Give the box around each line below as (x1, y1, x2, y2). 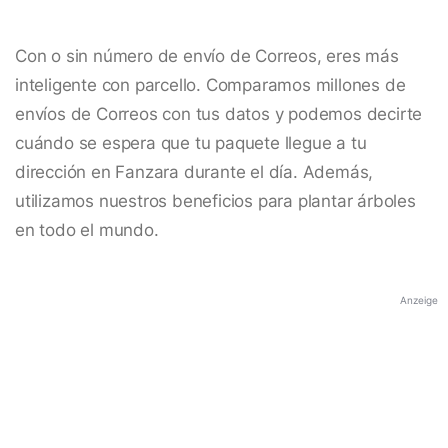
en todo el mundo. (15, 220, 159, 241)
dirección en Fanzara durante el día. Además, (15, 162, 374, 183)
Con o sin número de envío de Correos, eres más (15, 46, 399, 67)
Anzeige (400, 294, 438, 307)
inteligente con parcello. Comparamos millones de (15, 75, 406, 96)
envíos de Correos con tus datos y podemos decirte (15, 104, 423, 125)
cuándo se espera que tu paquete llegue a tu (15, 133, 367, 154)
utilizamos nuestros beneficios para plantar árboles (15, 191, 416, 212)
